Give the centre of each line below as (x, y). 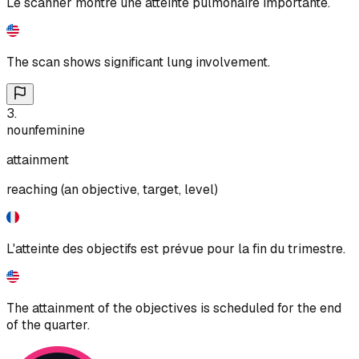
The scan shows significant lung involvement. (138, 62)
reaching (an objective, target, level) (112, 189)
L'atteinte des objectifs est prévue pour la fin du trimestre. (176, 248)
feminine (60, 130)
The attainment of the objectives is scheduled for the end (174, 308)
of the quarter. (48, 325)
